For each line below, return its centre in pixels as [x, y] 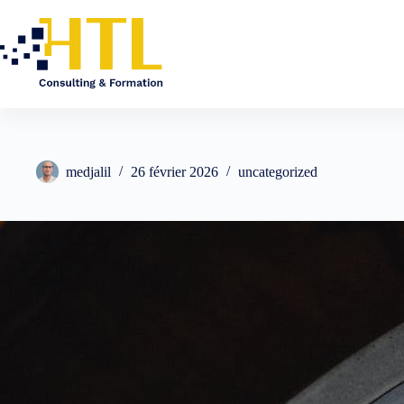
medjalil [88, 172]
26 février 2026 [174, 172]
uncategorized [278, 172]
